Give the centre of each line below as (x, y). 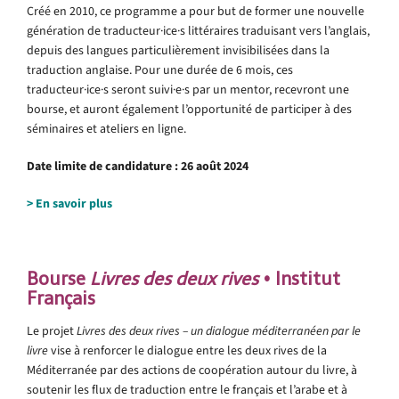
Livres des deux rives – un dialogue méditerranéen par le (219, 330)
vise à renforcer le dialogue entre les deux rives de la (187, 350)
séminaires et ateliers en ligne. (106, 128)
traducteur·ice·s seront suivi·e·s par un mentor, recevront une (188, 89)
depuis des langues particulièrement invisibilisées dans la (178, 50)
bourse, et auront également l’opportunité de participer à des (189, 109)
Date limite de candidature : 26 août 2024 (138, 166)
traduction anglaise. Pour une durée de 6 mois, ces (160, 69)
